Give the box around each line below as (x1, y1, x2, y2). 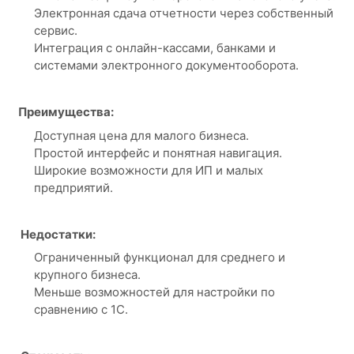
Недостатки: (17, 226, 96, 242)
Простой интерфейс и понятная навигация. (33, 145, 282, 160)
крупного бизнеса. (33, 267, 141, 282)
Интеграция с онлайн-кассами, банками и (33, 40, 276, 55)
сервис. (33, 23, 77, 38)
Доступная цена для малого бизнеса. (33, 127, 249, 143)
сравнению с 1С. (33, 302, 128, 317)
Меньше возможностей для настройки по (33, 284, 275, 299)
